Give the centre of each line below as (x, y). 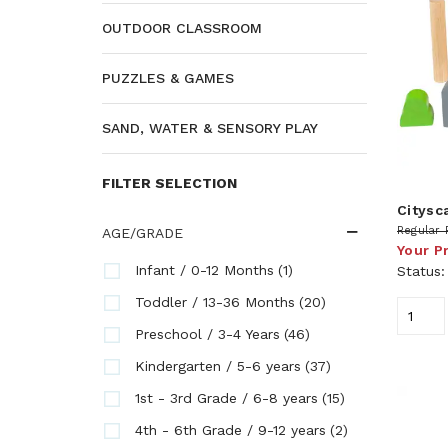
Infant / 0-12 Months (204, 270)
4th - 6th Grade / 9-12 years (230, 430)
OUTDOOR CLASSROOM (182, 28)
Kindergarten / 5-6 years (218, 366)
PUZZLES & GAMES (168, 78)
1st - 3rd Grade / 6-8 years (226, 398)
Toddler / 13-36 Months (215, 302)
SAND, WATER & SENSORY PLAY (210, 128)
